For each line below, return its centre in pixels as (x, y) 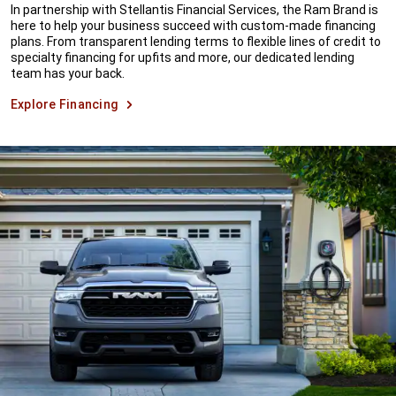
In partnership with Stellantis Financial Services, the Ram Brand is (194, 9)
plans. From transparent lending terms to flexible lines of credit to (196, 41)
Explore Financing (65, 104)
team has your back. (68, 73)
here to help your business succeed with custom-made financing (193, 25)
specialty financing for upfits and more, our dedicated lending (183, 57)
